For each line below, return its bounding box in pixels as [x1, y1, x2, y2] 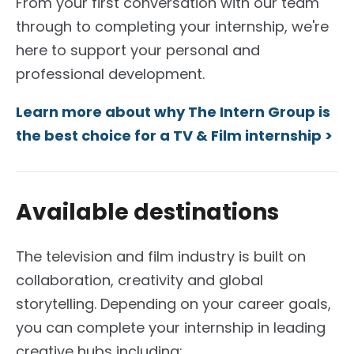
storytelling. [16, 293, 100, 314]
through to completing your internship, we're [16, 16, 329, 36]
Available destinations [16, 196, 279, 228]
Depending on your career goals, [100, 293, 331, 314]
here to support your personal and [16, 40, 260, 60]
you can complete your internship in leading [16, 317, 326, 337]
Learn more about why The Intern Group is [16, 101, 330, 122]
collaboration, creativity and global [16, 269, 263, 290]
